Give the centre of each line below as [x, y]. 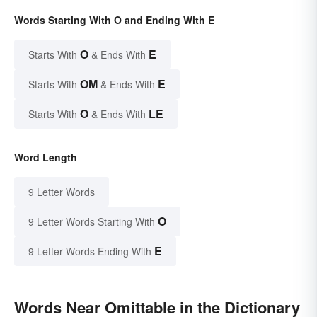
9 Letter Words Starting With [92, 222]
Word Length [46, 157]
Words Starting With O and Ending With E [114, 20]
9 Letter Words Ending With [90, 252]
